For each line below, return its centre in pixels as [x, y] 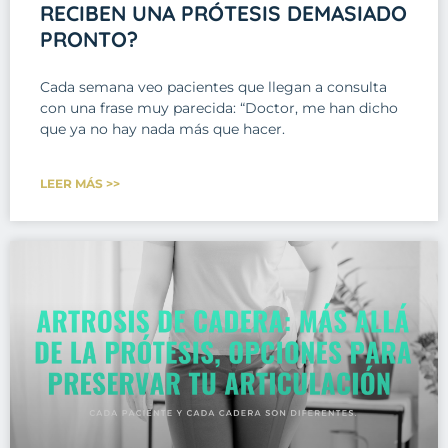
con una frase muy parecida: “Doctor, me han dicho [219, 107]
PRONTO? [89, 38]
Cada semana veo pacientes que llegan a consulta [213, 86]
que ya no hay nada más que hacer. [162, 128]
